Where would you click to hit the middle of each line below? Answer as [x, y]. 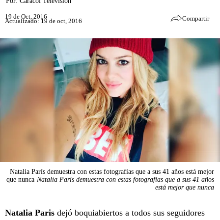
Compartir [196, 18]
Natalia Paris [30, 212]
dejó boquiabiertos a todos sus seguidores [130, 212]
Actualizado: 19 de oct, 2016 [43, 21]
